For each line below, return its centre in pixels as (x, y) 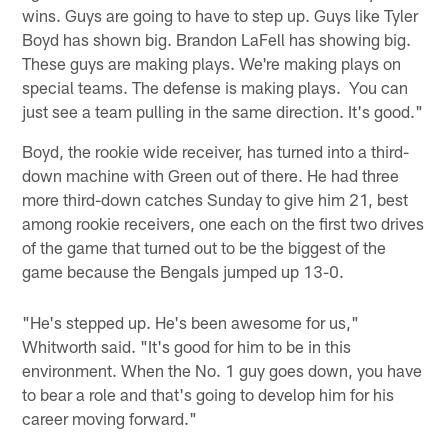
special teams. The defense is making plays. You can (215, 87)
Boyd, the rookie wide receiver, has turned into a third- (216, 151)
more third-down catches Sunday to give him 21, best (215, 199)
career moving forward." (110, 417)
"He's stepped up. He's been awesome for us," (191, 321)
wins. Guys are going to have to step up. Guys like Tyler (220, 15)
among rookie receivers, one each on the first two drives (223, 223)
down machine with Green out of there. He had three (211, 175)
